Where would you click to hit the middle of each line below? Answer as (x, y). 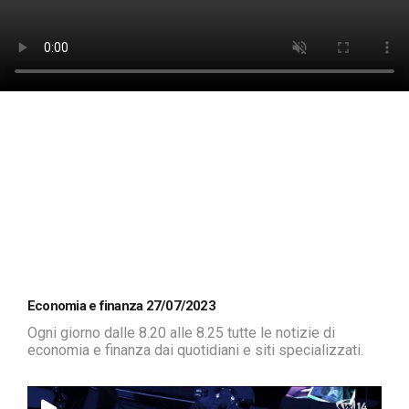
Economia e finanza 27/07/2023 (121, 305)
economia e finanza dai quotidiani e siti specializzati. (195, 350)
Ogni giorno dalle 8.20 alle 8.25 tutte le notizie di (181, 332)
